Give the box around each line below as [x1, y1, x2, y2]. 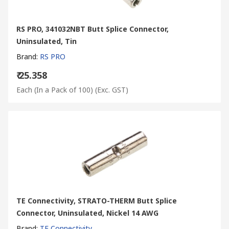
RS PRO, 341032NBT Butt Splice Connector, [16, 24, 169, 34]
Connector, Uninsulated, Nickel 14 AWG [16, 208, 158, 218]
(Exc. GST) [95, 84, 128, 95]
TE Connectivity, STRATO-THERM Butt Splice [16, 195, 177, 205]
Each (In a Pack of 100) [16, 84, 93, 95]
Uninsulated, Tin [16, 36, 77, 46]
